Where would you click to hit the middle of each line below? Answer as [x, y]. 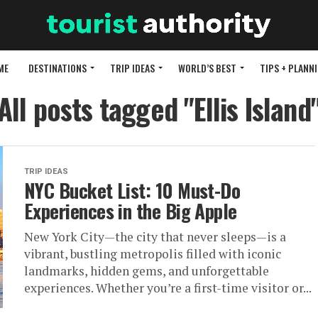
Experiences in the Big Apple [131, 211]
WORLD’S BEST [207, 68]
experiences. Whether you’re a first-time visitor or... [168, 288]
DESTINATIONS [57, 68]
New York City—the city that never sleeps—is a [155, 237]
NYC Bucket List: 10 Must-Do [132, 191]
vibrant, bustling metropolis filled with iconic [153, 254]
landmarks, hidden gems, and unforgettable [147, 271]
